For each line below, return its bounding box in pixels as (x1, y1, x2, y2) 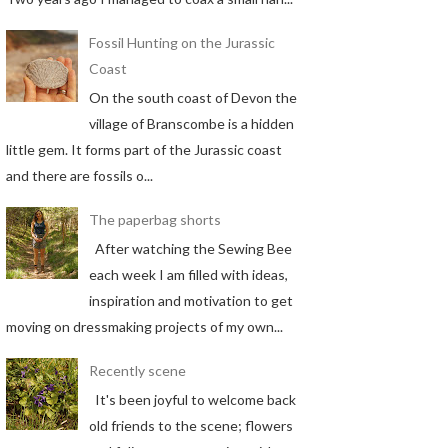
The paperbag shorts (88, 211, 221, 229)
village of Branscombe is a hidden (88, 114, 294, 132)
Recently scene (88, 362, 186, 380)
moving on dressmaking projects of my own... (6, 317, 283, 335)
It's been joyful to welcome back (88, 390, 296, 408)
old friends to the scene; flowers (88, 416, 293, 434)
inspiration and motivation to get (88, 291, 293, 309)
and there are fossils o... (6, 166, 153, 184)
